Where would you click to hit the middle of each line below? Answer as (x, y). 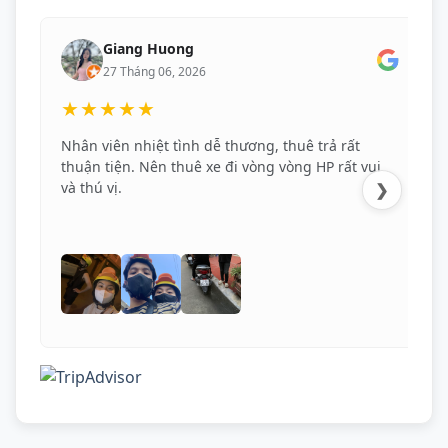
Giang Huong (148, 49)
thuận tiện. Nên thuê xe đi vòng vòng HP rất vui (221, 167)
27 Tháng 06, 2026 (154, 72)
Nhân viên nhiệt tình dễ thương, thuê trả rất (210, 146)
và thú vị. (91, 188)
